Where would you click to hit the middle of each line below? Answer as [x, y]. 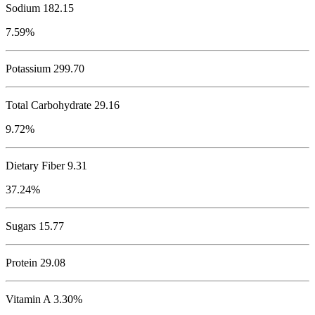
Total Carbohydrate [49, 105]
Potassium [28, 69]
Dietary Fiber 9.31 [46, 166]
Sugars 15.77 [35, 226]
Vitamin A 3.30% [44, 300]
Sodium [23, 8]
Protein [21, 263]
